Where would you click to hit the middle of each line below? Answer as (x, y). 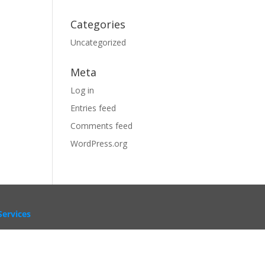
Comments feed (102, 126)
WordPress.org (99, 143)
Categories (98, 24)
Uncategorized (98, 42)
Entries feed (93, 108)
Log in (83, 90)
